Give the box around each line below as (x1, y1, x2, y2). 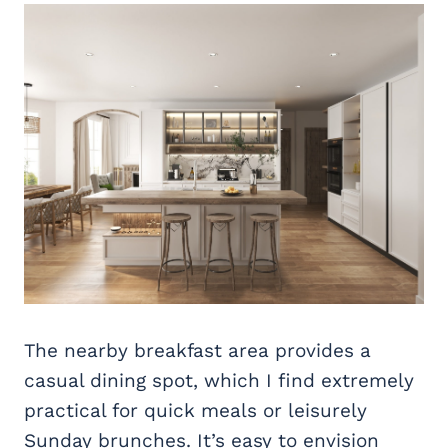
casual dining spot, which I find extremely (24, 368, 414, 392)
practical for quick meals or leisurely (24, 398, 367, 422)
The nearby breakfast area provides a (24, 338, 371, 362)
